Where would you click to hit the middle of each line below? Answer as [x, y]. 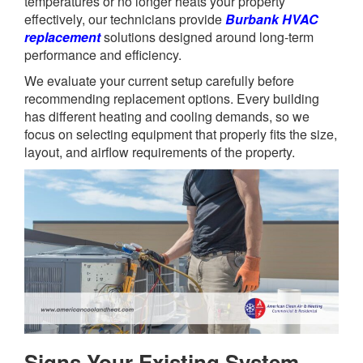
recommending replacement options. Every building [172, 99]
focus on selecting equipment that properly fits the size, [181, 135]
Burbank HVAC [272, 19]
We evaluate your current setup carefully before [159, 81]
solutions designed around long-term [209, 37]
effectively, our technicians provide [125, 19]
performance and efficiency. [105, 55]
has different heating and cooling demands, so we [167, 117]
